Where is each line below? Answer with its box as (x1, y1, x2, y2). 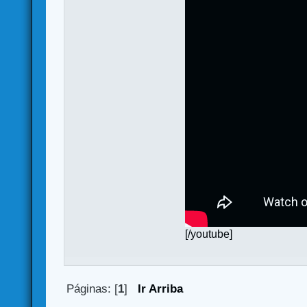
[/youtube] (185, 228, 233, 240)
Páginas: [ (66, 282, 118, 295)
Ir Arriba (137, 282, 183, 295)
